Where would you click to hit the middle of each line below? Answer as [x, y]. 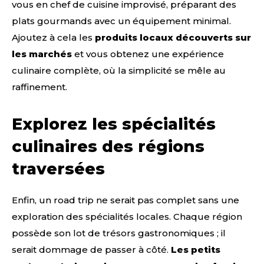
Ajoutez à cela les [53, 38]
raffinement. [39, 87]
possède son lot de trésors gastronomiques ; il [119, 233]
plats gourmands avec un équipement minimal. [121, 21]
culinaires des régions [108, 147]
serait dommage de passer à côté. [91, 250]
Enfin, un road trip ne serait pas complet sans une [126, 200]
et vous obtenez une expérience [148, 54]
